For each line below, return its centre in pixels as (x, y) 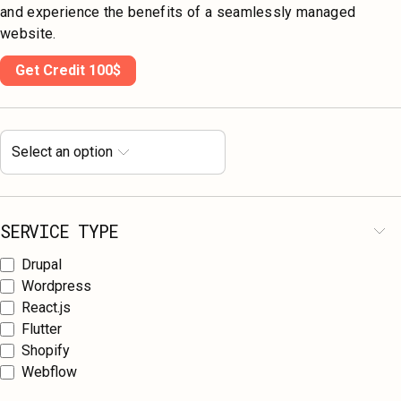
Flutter (42, 329)
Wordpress (56, 286)
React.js (46, 308)
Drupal (42, 265)
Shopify (46, 351)
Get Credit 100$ (68, 71)
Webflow (49, 372)
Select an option (62, 152)
